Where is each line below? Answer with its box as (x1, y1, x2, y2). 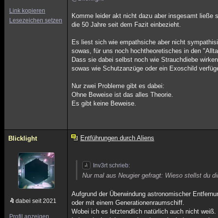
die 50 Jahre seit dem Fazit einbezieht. (72, 21, 182, 28)
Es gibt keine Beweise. (72, 100, 137, 107)
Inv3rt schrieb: (93, 162, 130, 169)
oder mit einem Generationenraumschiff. (72, 199, 185, 206)
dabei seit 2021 (16, 198, 56, 204)
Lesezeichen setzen (9, 17, 62, 24)
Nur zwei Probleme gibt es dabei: (72, 82, 165, 90)
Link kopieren (9, 7, 45, 14)
